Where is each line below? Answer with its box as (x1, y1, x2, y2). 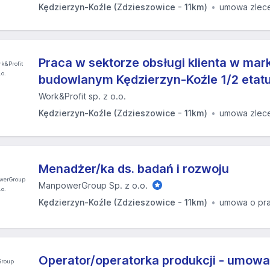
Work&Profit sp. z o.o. (39, 91, 126, 101)
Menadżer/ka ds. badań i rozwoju (39, 162, 229, 176)
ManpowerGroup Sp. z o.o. (39, 180, 148, 190)
